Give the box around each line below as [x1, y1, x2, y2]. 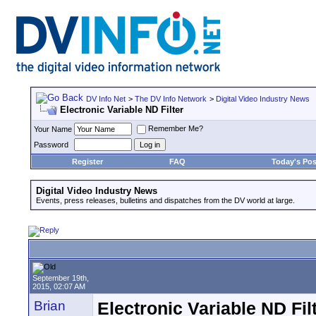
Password [34, 140, 68, 149]
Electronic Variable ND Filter [60, 104, 183, 115]
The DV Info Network [135, 95, 207, 103]
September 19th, [32, 274, 89, 282]
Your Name [34, 125, 72, 133]
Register [71, 157, 103, 166]
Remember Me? [148, 124, 203, 133]
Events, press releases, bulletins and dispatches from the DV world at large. [36, 196, 295, 205]
